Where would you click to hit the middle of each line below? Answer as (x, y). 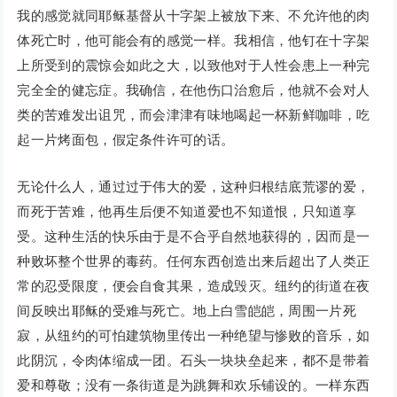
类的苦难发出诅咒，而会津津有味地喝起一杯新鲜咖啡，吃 (194, 115)
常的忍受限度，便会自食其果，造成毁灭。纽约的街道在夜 (194, 286)
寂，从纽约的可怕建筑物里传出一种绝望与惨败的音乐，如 (194, 336)
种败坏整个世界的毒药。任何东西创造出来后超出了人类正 (194, 261)
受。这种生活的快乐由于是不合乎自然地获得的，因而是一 (194, 237)
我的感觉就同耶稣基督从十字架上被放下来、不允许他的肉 (194, 16)
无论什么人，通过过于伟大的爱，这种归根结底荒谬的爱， (194, 187)
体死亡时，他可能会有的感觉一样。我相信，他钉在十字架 (194, 41)
